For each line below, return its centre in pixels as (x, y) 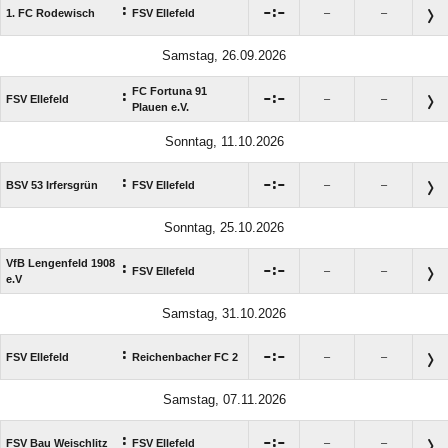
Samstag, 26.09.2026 (224, 55)
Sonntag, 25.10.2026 (224, 227)
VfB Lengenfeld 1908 (60, 262)
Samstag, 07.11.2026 (224, 399)
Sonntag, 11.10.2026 (224, 141)
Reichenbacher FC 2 (185, 356)
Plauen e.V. (160, 106)
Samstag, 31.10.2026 (224, 313)
